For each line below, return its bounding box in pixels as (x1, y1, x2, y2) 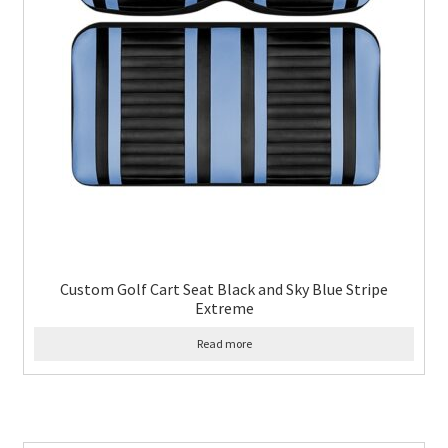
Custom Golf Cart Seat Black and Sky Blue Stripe (60, 279, 388, 300)
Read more (196, 336, 252, 352)
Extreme (194, 298, 254, 319)
